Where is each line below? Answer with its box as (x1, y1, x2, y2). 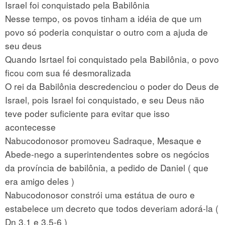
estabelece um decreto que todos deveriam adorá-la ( (5, 201, 218, 214)
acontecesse (5, 120, 56, 133)
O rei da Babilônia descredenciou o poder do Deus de (5, 79, 219, 92)
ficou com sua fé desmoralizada (5, 66, 131, 79)
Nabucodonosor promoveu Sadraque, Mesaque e (5, 134, 201, 147)
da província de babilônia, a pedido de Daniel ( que (5, 161, 208, 174)
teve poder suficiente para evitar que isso (5, 106, 170, 120)
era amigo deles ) (5, 174, 74, 187)
